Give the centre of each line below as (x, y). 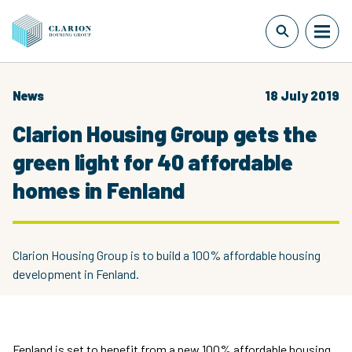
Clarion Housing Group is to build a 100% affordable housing (167, 255)
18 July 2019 (302, 95)
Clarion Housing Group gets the (165, 134)
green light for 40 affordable (153, 162)
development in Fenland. (77, 274)
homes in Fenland (99, 190)
